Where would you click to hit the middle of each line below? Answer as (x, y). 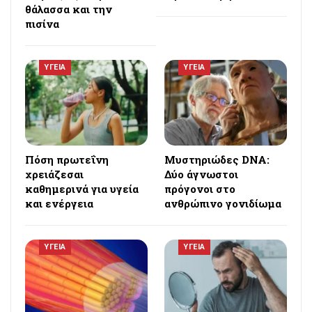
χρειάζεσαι (54, 174)
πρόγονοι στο (200, 189)
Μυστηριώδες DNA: (217, 160)
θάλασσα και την (69, 9)
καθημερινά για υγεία (82, 189)
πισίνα (42, 23)
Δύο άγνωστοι (201, 174)
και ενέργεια (59, 204)
